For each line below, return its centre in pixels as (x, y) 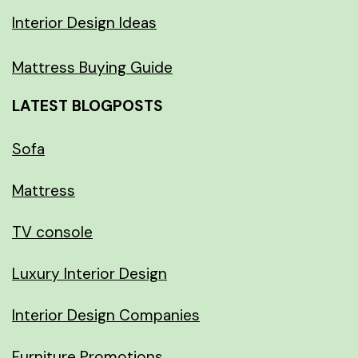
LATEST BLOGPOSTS (88, 105)
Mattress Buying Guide (92, 67)
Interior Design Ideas (84, 22)
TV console (52, 232)
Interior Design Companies (106, 315)
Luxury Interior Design (89, 273)
